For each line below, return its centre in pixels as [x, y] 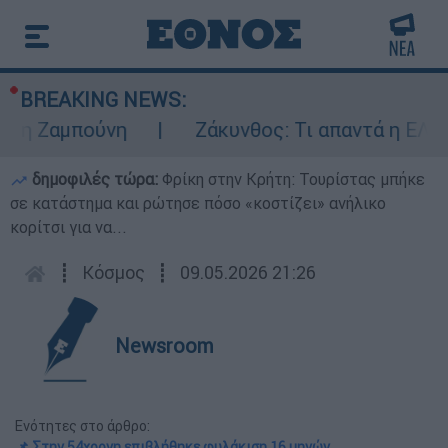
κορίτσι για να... [68, 227]
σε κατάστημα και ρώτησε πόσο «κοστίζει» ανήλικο [198, 203]
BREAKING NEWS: [103, 99]
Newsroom [164, 345]
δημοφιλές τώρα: [95, 179]
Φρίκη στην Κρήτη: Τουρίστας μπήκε [293, 179]
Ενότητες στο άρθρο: [82, 426]
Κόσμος [113, 272]
